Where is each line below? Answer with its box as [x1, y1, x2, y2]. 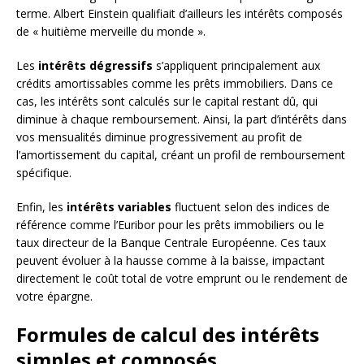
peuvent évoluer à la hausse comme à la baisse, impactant [16, 253, 325, 269]
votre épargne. [16, 288, 93, 305]
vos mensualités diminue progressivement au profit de [16, 129, 302, 145]
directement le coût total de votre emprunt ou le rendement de [16, 271, 348, 287]
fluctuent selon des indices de [171, 199, 330, 215]
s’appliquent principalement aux [153, 58, 320, 74]
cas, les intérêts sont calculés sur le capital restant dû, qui [16, 93, 318, 110]
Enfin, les [16, 199, 67, 215]
